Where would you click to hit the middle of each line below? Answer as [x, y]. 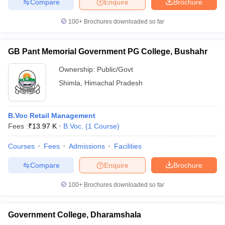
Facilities [128, 146]
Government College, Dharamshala [75, 215]
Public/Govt [115, 69]
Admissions [87, 146]
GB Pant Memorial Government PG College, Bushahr [108, 51]
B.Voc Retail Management [52, 116]
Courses [21, 146]
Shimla [70, 83]
